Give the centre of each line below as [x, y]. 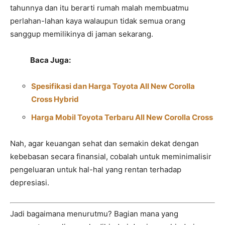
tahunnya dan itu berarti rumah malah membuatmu [99, 8]
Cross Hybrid [55, 99]
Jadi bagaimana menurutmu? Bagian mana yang [94, 213]
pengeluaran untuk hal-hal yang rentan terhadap [96, 170]
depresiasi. [30, 183]
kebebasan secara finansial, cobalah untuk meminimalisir [111, 157]
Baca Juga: [50, 60]
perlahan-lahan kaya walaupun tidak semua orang [98, 21]
